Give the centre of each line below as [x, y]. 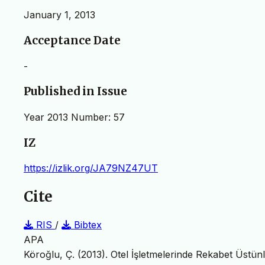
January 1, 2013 [59, 15]
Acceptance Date [72, 40]
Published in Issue [75, 92]
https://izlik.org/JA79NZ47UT [91, 168]
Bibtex [86, 225]
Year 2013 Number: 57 [74, 117]
